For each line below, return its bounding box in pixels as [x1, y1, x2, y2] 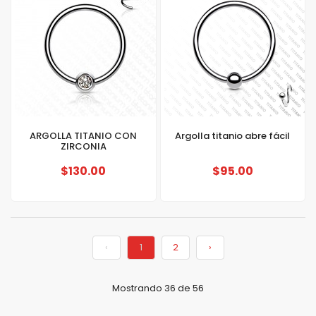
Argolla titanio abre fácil [175, 129, 291, 142]
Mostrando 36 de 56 [112, 281, 204, 295]
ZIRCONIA [60, 140, 107, 153]
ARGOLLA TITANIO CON [30, 129, 138, 142]
